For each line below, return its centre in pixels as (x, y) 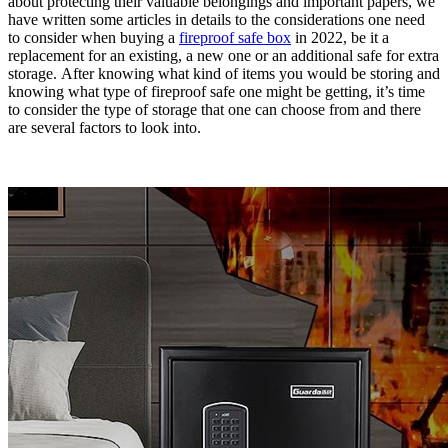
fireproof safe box (235, 38)
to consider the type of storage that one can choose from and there (214, 110)
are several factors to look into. (104, 128)
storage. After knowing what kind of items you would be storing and (224, 74)
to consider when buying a (93, 38)
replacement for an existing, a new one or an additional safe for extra (223, 56)
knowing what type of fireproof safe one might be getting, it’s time (216, 92)
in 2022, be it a (340, 38)
